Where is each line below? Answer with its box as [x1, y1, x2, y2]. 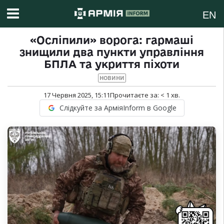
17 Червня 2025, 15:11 [43, 90, 110, 100]
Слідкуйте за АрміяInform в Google [59, 103, 176, 113]
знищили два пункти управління [19, 46, 204, 58]
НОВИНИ [99, 75, 124, 81]
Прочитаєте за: [110, 90, 160, 100]
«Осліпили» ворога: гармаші [30, 34, 193, 46]
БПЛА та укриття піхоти [44, 58, 179, 70]
